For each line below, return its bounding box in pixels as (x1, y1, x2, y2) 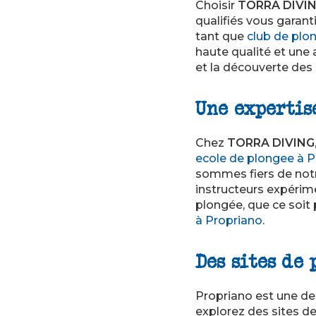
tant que (195, 30, 247, 43)
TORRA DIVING (227, 136, 315, 150)
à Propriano (195, 214, 262, 227)
